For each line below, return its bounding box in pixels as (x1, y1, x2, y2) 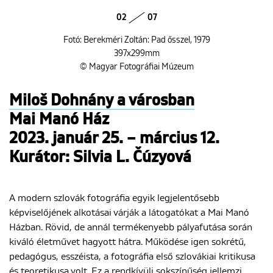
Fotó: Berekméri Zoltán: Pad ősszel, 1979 (63, 35, 210, 44)
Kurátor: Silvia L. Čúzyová (9, 149, 191, 166)
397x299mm (113, 49, 160, 58)
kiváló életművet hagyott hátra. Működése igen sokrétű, (9, 236, 246, 247)
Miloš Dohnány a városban (9, 93, 194, 109)
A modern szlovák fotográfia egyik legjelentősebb (9, 193, 219, 203)
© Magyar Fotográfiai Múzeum (79, 62, 194, 71)
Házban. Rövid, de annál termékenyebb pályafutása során (9, 222, 252, 232)
